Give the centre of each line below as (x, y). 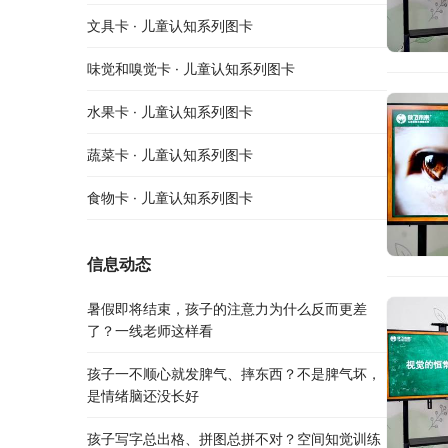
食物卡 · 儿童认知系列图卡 (170, 198)
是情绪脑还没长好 (143, 396)
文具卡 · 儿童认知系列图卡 (170, 26)
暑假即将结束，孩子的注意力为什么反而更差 (227, 309)
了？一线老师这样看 (150, 331)
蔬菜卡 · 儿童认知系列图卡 (170, 155)
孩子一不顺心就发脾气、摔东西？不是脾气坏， (234, 374)
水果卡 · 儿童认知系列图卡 (170, 112)
